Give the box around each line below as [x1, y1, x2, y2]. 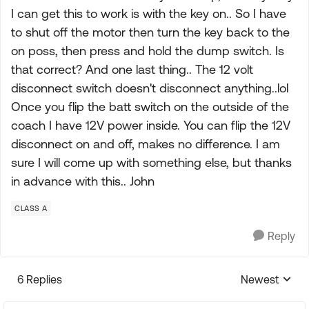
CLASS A [14, 204, 48, 212]
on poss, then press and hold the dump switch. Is [11, 43, 284, 58]
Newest [241, 273, 279, 286]
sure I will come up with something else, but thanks [11, 155, 292, 170]
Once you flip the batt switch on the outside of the [11, 99, 289, 114]
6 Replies [17, 273, 62, 286]
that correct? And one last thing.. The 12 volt [11, 62, 253, 77]
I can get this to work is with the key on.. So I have [11, 6, 286, 21]
